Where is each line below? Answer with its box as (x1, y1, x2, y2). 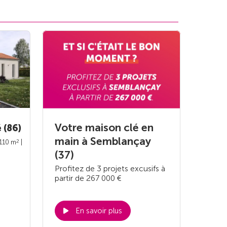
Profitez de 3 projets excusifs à (55, 163, 165, 173)
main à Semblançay (55, 134, 151, 147)
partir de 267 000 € (55, 173, 122, 183)
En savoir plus (75, 206, 122, 215)
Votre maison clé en (55, 121, 154, 134)
